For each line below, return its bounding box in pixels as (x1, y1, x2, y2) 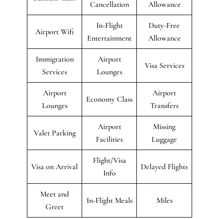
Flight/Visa (92, 155, 126, 165)
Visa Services (144, 60, 184, 70)
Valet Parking (33, 128, 76, 138)
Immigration (35, 54, 74, 64)
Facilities (96, 134, 123, 144)
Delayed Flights (141, 161, 188, 172)
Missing (153, 121, 175, 131)
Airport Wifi (35, 26, 74, 37)
